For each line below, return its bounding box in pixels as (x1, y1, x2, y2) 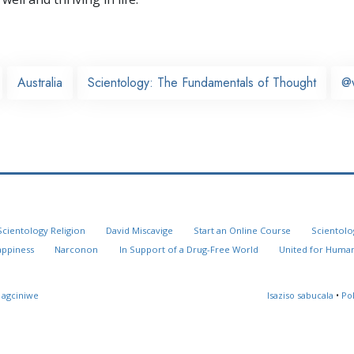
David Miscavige (105, 224, 173, 237)
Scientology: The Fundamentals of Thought (88, 73, 316, 92)
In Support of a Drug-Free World (119, 243, 258, 256)
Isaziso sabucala (267, 289, 333, 302)
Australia (17, 73, 62, 92)
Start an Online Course (193, 224, 291, 237)
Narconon (55, 243, 99, 256)
